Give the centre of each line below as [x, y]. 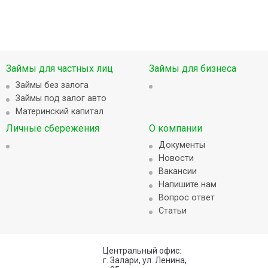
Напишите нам [188, 185]
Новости [176, 158]
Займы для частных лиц [60, 68]
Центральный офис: [142, 251]
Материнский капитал [60, 112]
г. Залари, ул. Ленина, [145, 260]
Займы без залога [52, 85]
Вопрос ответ [187, 198]
